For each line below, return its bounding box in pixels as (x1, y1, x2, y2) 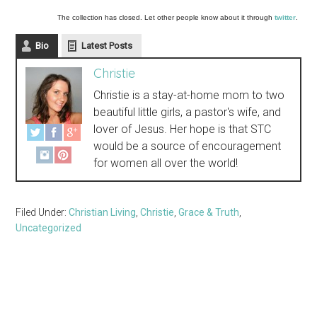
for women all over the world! (93, 156, 238, 171)
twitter (274, 13, 296, 22)
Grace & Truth (178, 207, 240, 219)
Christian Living (69, 207, 137, 219)
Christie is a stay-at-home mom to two (93, 88, 285, 103)
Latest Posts (81, 40, 133, 52)
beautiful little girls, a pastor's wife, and (93, 105, 282, 120)
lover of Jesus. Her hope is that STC (93, 122, 272, 137)
